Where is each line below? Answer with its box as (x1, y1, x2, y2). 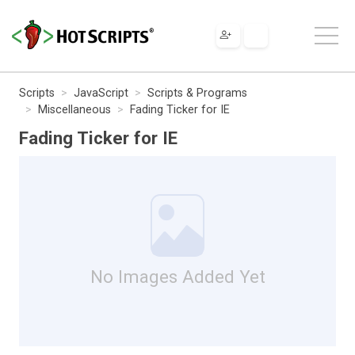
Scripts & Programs (147, 86, 247, 100)
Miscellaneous (38, 102, 111, 116)
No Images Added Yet (90, 265, 265, 287)
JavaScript (74, 86, 128, 100)
